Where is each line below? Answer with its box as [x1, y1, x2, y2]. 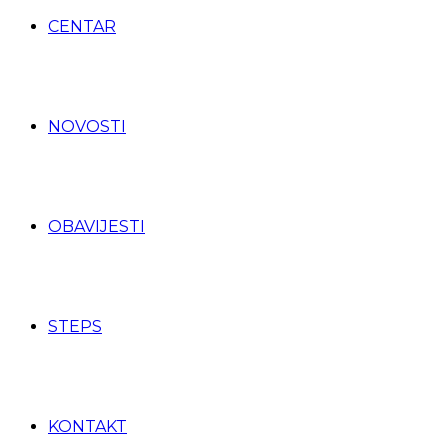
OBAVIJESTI [48, 217, 145, 236]
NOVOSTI [48, 117, 126, 136]
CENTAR [48, 17, 116, 36]
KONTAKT [48, 417, 127, 436]
